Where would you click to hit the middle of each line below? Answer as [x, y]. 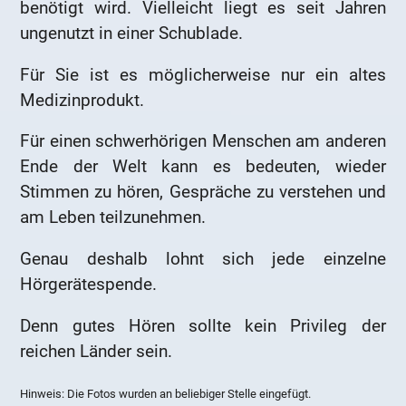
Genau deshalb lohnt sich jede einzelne [203, 258]
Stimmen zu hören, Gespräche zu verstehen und [203, 192]
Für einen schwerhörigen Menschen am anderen [203, 141]
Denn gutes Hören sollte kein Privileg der [203, 325]
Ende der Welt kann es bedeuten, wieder [203, 167]
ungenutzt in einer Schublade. [132, 34]
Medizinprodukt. [82, 100]
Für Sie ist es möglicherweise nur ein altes [203, 74]
